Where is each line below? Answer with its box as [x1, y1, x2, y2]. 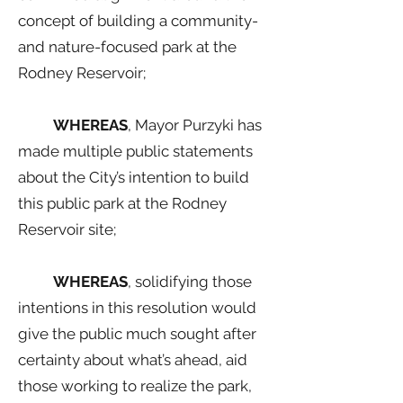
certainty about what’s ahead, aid [18, 351, 247, 369]
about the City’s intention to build [18, 168, 249, 186]
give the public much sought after [18, 325, 256, 343]
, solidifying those [128, 273, 252, 291]
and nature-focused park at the [18, 38, 237, 56]
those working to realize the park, [18, 377, 252, 395]
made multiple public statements [18, 142, 253, 160]
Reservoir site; [18, 220, 116, 238]
